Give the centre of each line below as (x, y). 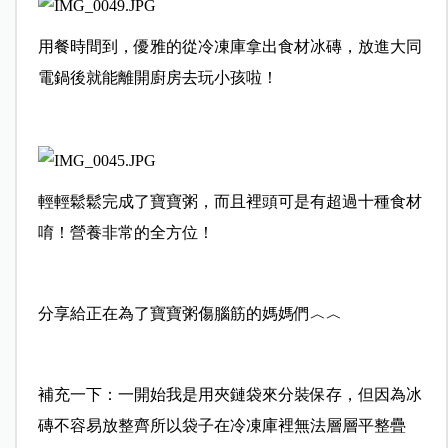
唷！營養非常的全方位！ (125, 232)
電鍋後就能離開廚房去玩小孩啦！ (157, 78)
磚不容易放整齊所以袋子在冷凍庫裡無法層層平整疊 (221, 425)
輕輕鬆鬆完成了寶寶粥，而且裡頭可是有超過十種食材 (229, 201)
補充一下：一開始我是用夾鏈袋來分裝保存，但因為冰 (229, 394)
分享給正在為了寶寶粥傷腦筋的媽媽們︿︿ (189, 313)
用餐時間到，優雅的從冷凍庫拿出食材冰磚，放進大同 (229, 47)
